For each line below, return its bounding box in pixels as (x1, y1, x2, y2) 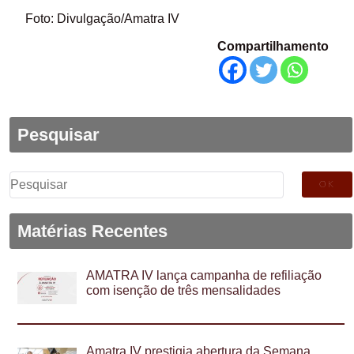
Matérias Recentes (17, 220, 168, 241)
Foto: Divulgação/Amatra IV (25, 12, 180, 26)
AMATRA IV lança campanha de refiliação (86, 269, 322, 283)
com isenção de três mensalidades (86, 284, 281, 298)
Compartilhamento (217, 40, 329, 54)
